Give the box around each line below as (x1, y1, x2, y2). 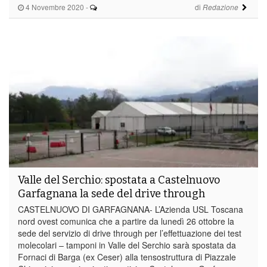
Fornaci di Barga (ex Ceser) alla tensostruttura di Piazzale (18, 250, 236, 263)
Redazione (202, 2, 238, 12)
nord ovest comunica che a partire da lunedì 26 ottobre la (18, 215, 234, 227)
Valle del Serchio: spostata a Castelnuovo (18, 173, 220, 187)
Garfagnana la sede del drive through (18, 187, 205, 200)
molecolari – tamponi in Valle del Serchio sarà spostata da (18, 238, 236, 251)
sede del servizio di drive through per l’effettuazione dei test (18, 226, 241, 239)
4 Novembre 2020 (24, 1, 84, 12)
